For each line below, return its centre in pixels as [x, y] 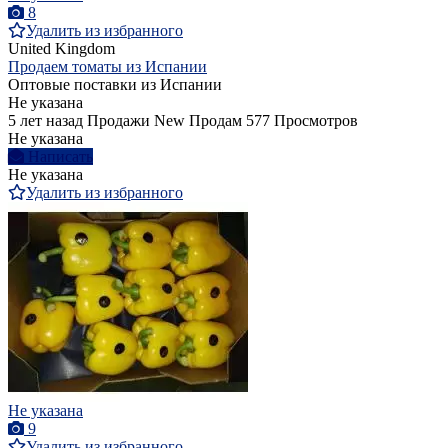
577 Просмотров [302, 121]
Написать [60, 157]
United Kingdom [61, 49]
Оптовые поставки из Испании [115, 85]
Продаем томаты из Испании [107, 67]
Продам [215, 121]
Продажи [118, 121]
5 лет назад [45, 121]
